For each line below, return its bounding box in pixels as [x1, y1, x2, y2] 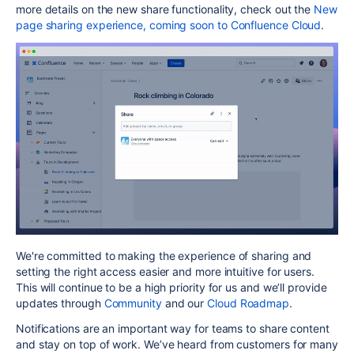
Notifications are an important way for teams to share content [16, 321, 330, 335]
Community [104, 296, 162, 310]
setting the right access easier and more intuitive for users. [16, 264, 314, 278]
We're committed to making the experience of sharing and [16, 248, 312, 262]
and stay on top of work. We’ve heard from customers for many [16, 337, 338, 351]
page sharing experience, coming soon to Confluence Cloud [16, 18, 322, 32]
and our [161, 296, 205, 310]
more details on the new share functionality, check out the [16, 2, 314, 17]
